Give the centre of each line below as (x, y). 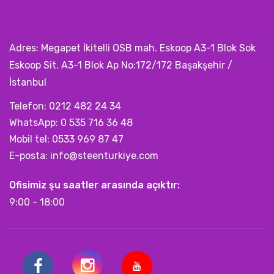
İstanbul (28, 82)
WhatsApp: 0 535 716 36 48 (71, 122)
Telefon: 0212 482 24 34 (65, 106)
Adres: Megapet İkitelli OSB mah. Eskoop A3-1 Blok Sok (132, 48)
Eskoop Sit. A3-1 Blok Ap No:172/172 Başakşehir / (121, 65)
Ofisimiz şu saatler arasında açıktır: (94, 185)
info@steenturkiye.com (104, 155)
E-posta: (30, 155)
